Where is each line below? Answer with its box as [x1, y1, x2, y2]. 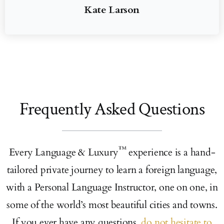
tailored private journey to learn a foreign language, [6, 162, 217, 176]
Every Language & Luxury [8, 145, 118, 159]
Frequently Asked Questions [19, 97, 205, 120]
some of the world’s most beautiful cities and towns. [6, 197, 217, 211]
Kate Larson [84, 2, 139, 16]
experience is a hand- [126, 145, 215, 159]
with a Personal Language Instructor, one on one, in [6, 180, 218, 194]
